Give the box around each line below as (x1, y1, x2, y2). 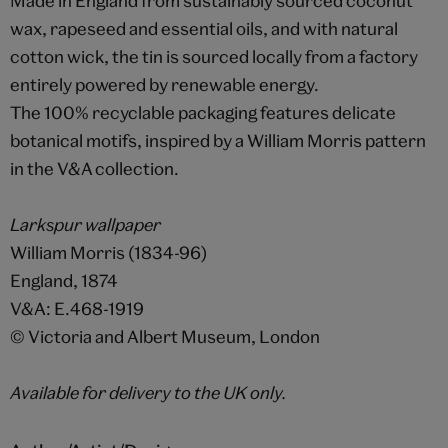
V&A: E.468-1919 (9, 298, 144, 320)
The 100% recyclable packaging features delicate (9, 102, 396, 124)
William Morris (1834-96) (9, 242, 207, 264)
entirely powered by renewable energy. (9, 74, 319, 96)
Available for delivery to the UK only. (9, 382, 287, 404)
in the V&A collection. (9, 158, 179, 180)
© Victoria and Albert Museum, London (9, 326, 320, 348)
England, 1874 (9, 270, 118, 292)
